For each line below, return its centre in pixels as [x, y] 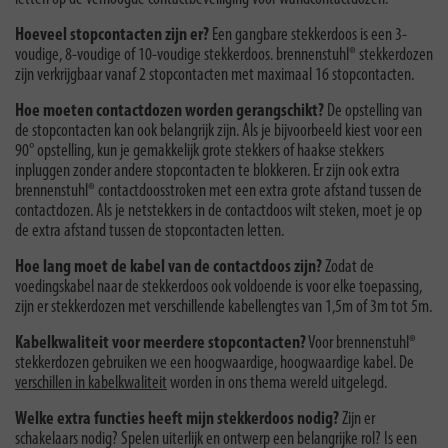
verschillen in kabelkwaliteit [91, 383]
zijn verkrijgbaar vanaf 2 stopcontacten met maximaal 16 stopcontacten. [214, 75]
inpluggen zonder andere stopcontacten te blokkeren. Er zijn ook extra [207, 171]
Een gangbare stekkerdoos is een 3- [308, 35]
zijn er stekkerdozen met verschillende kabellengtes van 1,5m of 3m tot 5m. [223, 307]
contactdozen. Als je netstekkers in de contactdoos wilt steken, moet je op [218, 211]
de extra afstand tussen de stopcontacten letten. [149, 231]
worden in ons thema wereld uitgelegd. [277, 383]
